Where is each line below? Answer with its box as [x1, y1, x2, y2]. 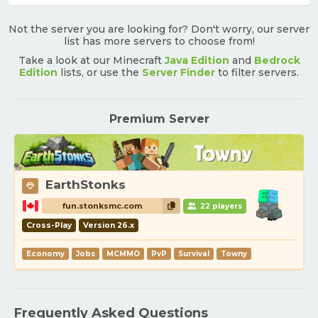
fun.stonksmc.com [62, 201, 142, 212]
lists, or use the [57, 66, 142, 79]
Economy [26, 249, 65, 259]
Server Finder [142, 66, 215, 79]
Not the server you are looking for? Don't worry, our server [9, 23, 309, 35]
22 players [198, 202, 242, 212]
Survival [178, 249, 209, 259]
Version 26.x [83, 221, 134, 231]
